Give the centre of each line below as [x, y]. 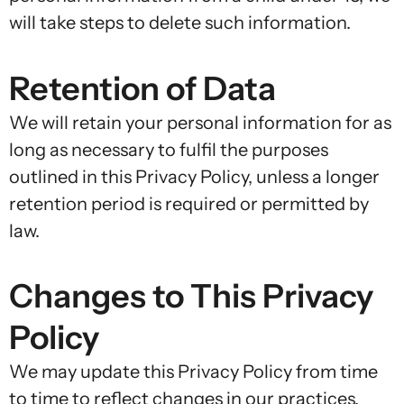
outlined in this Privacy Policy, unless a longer [194, 176]
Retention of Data [142, 88]
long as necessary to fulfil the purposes [169, 149]
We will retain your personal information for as [200, 122]
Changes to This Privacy [191, 296]
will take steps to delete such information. [180, 23]
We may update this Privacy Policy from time [193, 372]
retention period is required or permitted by [189, 203]
